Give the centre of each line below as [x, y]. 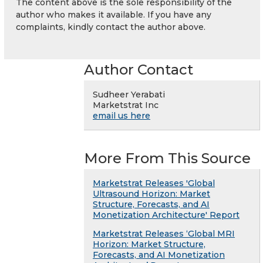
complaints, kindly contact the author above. [111, 27]
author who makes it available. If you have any [114, 15]
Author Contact [139, 70]
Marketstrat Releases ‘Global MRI [164, 234]
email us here [122, 116]
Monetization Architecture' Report [166, 215]
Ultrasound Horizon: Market [151, 194]
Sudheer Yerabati [129, 95]
